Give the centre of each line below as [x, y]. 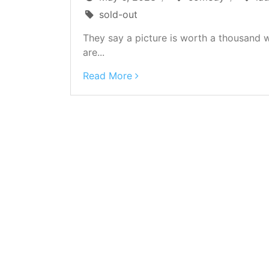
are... [94, 52]
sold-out [119, 14]
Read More [107, 75]
